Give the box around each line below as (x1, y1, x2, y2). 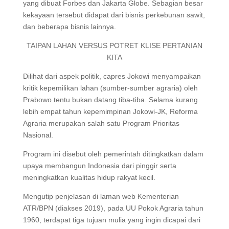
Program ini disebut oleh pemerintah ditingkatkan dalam (22, 149, 203, 158)
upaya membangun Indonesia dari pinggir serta (22, 161, 176, 170)
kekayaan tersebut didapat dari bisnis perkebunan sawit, (22, 10, 205, 19)
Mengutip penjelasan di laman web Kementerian (22, 192, 179, 200)
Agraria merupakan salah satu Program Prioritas (22, 119, 179, 127)
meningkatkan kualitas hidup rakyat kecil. (22, 173, 155, 181)
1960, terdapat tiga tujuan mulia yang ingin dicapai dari (22, 215, 200, 224)
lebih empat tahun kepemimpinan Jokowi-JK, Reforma (22, 107, 198, 116)
